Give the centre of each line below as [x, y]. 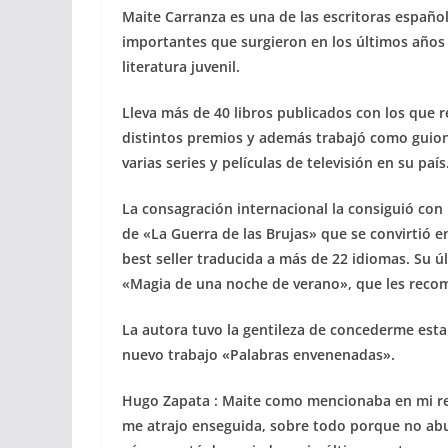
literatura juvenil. [181, 66]
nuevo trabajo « [176, 354]
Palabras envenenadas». [312, 354]
